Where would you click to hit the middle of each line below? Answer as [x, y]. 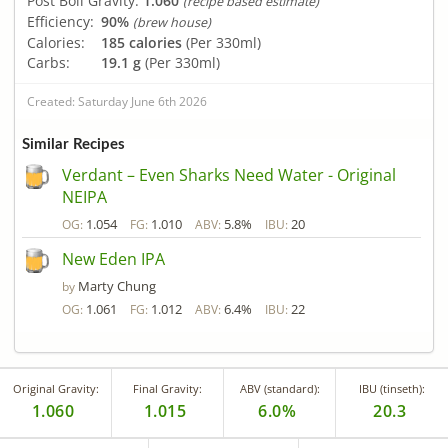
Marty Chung [117, 286]
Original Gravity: [55, 389]
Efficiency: [60, 21]
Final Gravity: [167, 389]
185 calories [141, 42]
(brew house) [172, 22]
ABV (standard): [279, 389]
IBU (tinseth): [392, 389]
